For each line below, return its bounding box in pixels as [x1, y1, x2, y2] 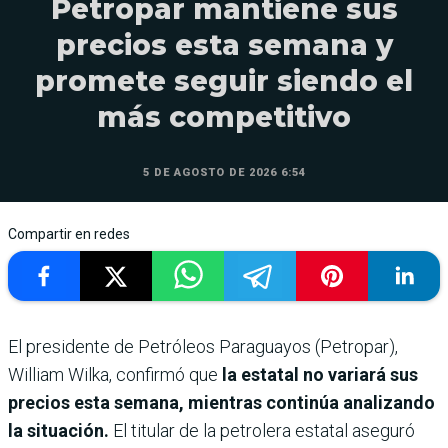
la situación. [8, 420, 109, 442]
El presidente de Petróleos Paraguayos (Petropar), [8, 336, 398, 358]
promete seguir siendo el [35, 64, 413, 99]
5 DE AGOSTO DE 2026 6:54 [142, 166, 306, 180]
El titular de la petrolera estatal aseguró [109, 420, 415, 442]
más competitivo [97, 100, 351, 135]
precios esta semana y [55, 28, 393, 63]
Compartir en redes [8, 226, 130, 243]
